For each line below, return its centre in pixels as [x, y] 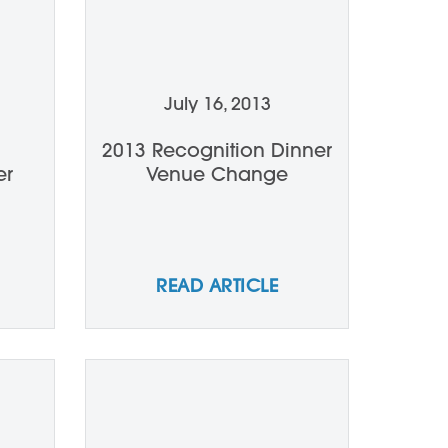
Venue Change [216, 174]
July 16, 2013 [217, 103]
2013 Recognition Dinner [216, 150]
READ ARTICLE [217, 285]
